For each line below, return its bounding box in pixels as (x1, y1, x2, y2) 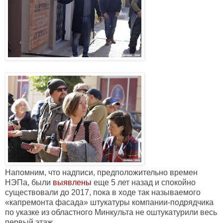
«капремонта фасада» (5, 198, 88, 207)
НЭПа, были (5, 178, 53, 187)
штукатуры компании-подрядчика (88, 198, 214, 207)
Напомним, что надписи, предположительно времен (5, 168, 198, 177)
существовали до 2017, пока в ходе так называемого (5, 188, 201, 197)
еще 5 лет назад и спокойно (94, 178, 196, 187)
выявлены (53, 178, 92, 187)
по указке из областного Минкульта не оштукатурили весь (5, 208, 217, 217)
